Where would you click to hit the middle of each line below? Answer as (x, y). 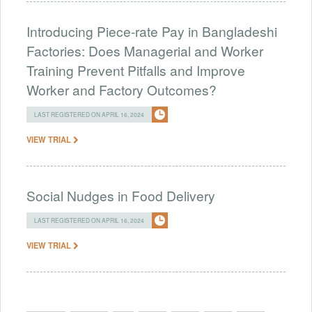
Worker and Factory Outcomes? (122, 89)
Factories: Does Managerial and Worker (145, 50)
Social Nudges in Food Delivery (121, 195)
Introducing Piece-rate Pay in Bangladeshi (152, 31)
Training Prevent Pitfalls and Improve (136, 70)
